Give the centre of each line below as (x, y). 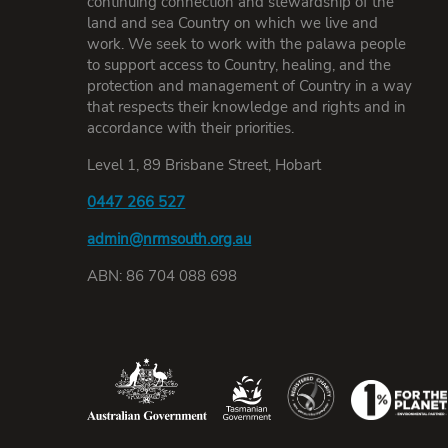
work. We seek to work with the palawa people (247, 44)
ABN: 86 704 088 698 (162, 276)
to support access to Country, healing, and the (239, 65)
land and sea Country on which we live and (233, 23)
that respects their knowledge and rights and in (247, 107)
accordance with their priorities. (191, 128)
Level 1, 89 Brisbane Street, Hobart (204, 165)
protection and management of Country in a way (250, 86)
